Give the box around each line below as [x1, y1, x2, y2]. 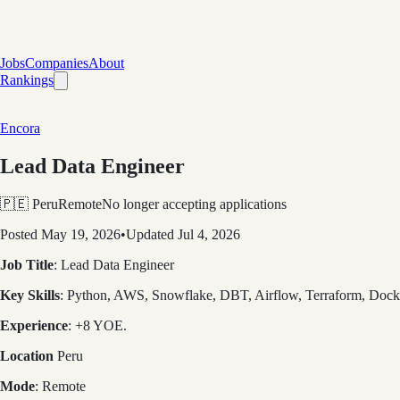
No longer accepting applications [102, 196, 287, 212]
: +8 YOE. [68, 317, 127, 333]
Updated [126, 226, 178, 242]
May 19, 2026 [41, 226, 121, 242]
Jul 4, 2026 [178, 226, 240, 242]
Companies [25, 55, 88, 71]
